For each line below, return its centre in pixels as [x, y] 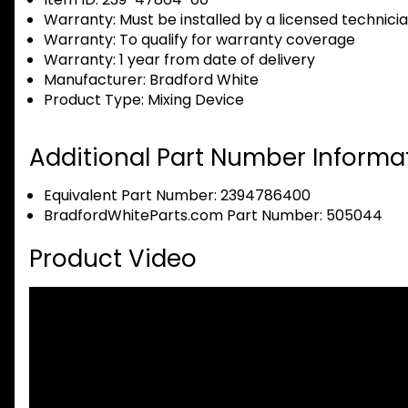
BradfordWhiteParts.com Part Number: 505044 [213, 216]
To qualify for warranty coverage [235, 40]
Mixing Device [194, 100]
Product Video [113, 259]
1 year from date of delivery [215, 60]
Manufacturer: [95, 80]
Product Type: [94, 100]
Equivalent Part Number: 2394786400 [177, 196]
